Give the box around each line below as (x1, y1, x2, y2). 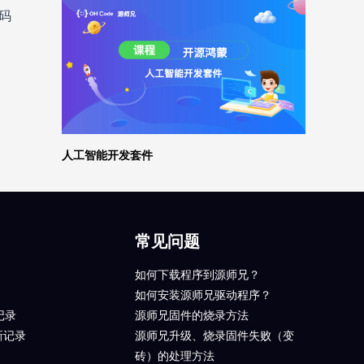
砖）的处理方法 (135, 348, 214, 362)
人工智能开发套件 (62, 147, 153, 162)
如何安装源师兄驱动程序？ (135, 287, 271, 301)
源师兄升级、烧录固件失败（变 (135, 327, 294, 342)
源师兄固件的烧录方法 (135, 307, 249, 322)
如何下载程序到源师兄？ (135, 266, 260, 281)
